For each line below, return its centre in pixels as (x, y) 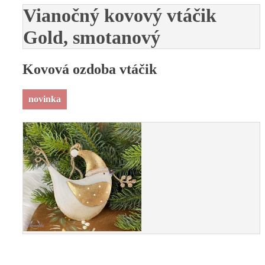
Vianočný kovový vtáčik (120, 15)
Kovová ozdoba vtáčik (90, 70)
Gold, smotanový (92, 37)
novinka (45, 99)
